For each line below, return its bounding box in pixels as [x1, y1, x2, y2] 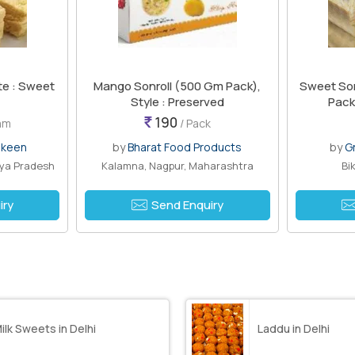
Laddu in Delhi [257, 321, 330, 337]
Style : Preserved [130, 93, 224, 110]
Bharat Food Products [128, 139, 242, 155]
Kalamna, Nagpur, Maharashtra [101, 158, 254, 173]
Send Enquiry [151, 196, 223, 213]
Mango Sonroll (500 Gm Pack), [94, 77, 261, 94]
